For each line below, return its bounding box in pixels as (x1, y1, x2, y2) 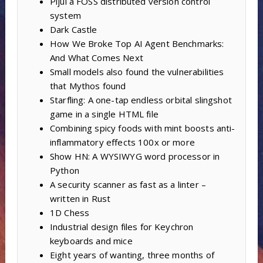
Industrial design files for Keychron (49, 221, 194, 233)
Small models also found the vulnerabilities (49, 66, 224, 78)
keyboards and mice (49, 235, 133, 247)
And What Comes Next (49, 52, 143, 64)
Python (49, 164, 79, 177)
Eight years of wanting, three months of (49, 249, 214, 261)
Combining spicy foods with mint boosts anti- (49, 122, 235, 134)
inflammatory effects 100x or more (49, 136, 195, 149)
